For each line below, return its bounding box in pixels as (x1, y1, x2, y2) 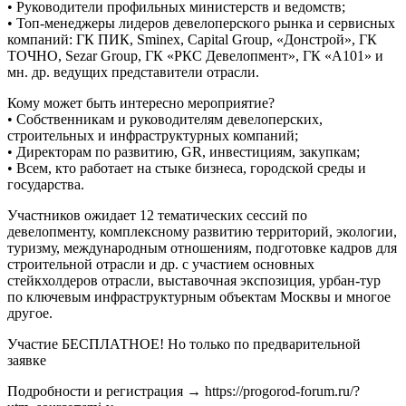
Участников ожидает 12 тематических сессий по (7, 207, 307, 223)
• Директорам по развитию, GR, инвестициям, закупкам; (7, 143, 360, 159)
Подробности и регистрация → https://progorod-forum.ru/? (7, 382, 360, 399)
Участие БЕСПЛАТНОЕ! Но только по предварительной (7, 335, 361, 352)
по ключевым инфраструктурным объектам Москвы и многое (7, 288, 391, 304)
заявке (7, 352, 46, 368)
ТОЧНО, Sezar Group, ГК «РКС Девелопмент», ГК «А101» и (7, 47, 383, 63)
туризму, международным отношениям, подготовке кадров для (7, 239, 397, 256)
